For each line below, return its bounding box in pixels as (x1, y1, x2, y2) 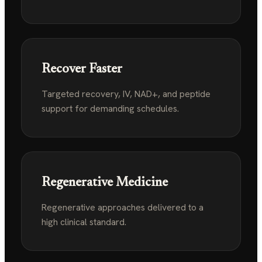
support (42, 102, 75, 115)
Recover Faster (42, 63, 122, 76)
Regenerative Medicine (42, 177, 168, 189)
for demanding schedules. (75, 102, 179, 115)
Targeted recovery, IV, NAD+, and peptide (42, 88, 211, 100)
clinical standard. (60, 216, 126, 228)
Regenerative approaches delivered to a (42, 201, 204, 213)
